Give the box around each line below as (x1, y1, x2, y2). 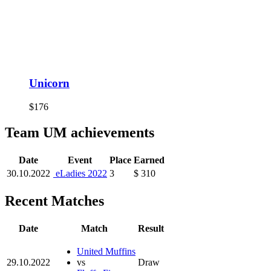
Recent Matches (5, 192, 104, 209)
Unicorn (29, 77, 70, 90)
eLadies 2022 (53, 168, 107, 178)
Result (138, 223, 164, 233)
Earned (134, 154, 165, 165)
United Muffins (77, 246, 135, 256)
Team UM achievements (5, 124, 154, 140)
